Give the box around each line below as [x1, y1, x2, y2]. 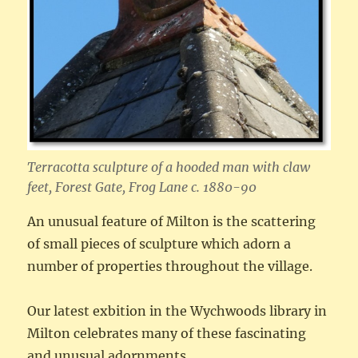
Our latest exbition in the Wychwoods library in [27, 302, 328, 319]
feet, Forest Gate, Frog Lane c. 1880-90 [27, 178, 257, 195]
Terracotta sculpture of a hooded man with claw [27, 158, 311, 175]
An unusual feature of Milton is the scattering [27, 213, 316, 229]
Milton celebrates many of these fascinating [27, 324, 307, 341]
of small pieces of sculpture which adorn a [27, 235, 292, 252]
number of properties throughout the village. [27, 257, 313, 274]
